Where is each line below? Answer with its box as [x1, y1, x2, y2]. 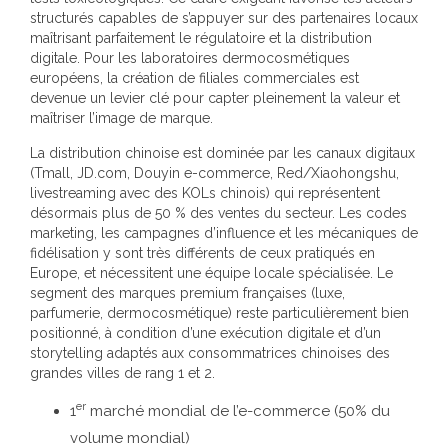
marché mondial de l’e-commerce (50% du [86, 402, 390, 420]
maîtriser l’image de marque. [30, 110, 213, 126]
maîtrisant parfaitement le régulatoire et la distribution [30, 30, 372, 46]
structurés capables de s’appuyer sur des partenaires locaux [30, 10, 418, 26]
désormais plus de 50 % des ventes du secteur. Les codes [30, 205, 407, 221]
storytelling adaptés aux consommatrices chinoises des [30, 345, 390, 361]
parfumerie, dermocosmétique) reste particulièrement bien [30, 305, 409, 321]
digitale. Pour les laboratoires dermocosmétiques [30, 50, 350, 66]
